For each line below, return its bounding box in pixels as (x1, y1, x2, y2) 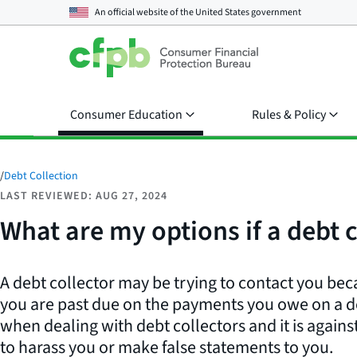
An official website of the (95, 5, 195, 19)
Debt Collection (4, 168, 78, 184)
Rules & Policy (252, 106, 326, 124)
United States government (195, 5, 301, 19)
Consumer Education (70, 106, 182, 124)
